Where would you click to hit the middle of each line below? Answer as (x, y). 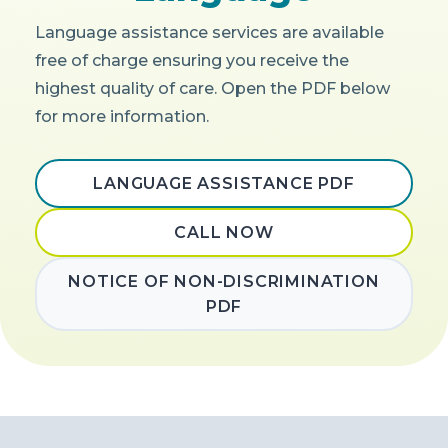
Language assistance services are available (209, 33)
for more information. (122, 117)
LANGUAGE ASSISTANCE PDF (224, 184)
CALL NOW (224, 233)
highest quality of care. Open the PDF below (212, 89)
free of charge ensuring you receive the (192, 61)
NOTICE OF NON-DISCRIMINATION (224, 282)
